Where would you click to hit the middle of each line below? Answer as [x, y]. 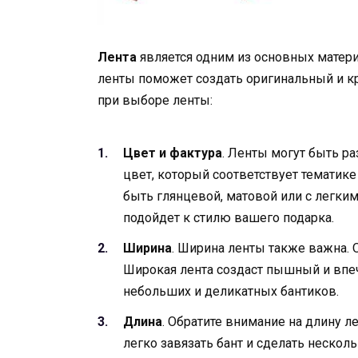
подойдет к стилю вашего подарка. [229, 217]
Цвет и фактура [173, 153]
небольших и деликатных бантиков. [231, 292]
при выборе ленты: [155, 101]
